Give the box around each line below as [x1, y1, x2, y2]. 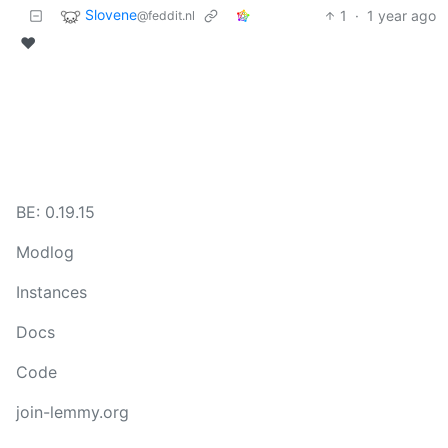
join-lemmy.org [16, 402, 129, 422]
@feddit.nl [137, 7, 195, 23]
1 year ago [367, 6, 436, 24]
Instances [16, 282, 87, 302]
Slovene [85, 5, 137, 23]
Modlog [16, 242, 74, 262]
